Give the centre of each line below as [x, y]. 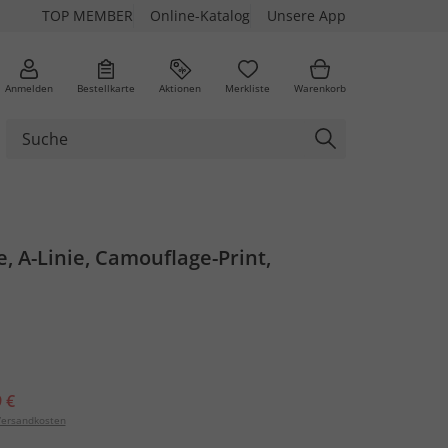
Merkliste [247, 87]
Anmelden [29, 87]
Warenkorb [320, 87]
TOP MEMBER [87, 15]
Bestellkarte [106, 87]
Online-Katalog [200, 15]
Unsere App [306, 15]
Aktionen [180, 87]
